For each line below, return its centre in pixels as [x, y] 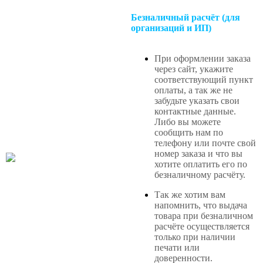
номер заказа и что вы [198, 153]
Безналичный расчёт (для [186, 17]
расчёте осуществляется [202, 226]
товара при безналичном [204, 215]
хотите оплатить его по [201, 164]
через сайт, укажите [194, 69]
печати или [177, 247]
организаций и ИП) [171, 28]
